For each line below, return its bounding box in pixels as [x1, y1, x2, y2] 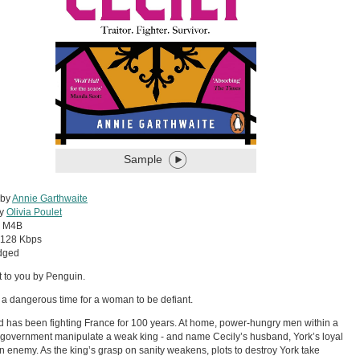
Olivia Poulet [6, 206, 62, 218]
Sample [124, 152, 162, 166]
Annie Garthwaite [12, 192, 88, 204]
